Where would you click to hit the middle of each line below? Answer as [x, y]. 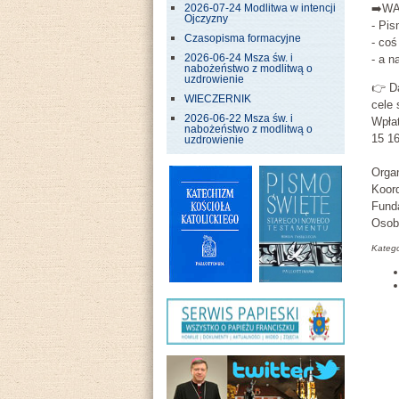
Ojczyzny [206, 19]
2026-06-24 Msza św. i [239, 58]
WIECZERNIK [218, 99]
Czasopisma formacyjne [243, 38]
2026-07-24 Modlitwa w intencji [260, 8]
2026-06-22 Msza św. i [239, 118]
